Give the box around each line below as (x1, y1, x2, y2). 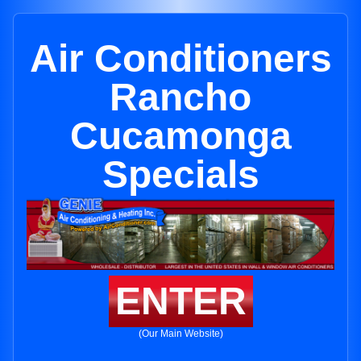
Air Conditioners (29, 37, 332, 80)
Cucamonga (69, 114, 292, 157)
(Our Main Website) (138, 328, 223, 340)
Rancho (110, 76, 251, 118)
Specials (102, 153, 259, 196)
